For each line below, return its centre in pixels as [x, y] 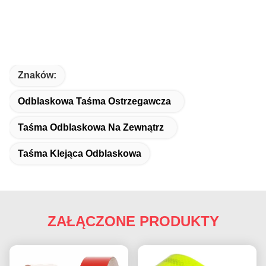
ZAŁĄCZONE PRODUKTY [133, 221]
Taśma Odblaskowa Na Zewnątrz [91, 127]
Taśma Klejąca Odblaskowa [80, 153]
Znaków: [37, 75]
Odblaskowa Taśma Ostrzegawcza [94, 101]
